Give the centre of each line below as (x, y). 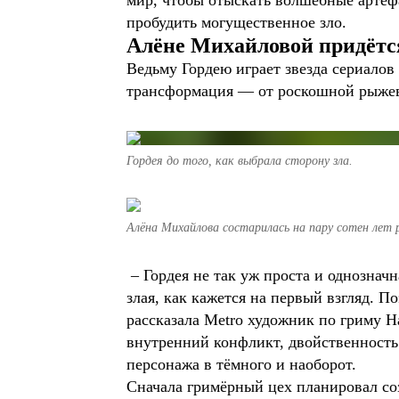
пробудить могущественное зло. (236, 22)
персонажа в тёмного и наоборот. (244, 364)
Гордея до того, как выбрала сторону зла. (240, 161)
